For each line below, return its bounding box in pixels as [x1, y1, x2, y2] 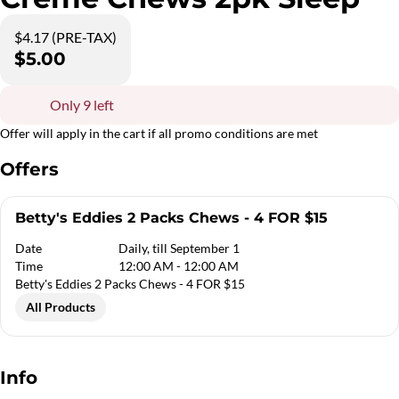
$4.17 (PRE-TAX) [14, 28, 117, 45]
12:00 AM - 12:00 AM [118, 258, 240, 273]
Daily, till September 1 [118, 240, 240, 256]
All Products [26, 299, 95, 314]
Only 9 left [50, 96, 114, 113]
